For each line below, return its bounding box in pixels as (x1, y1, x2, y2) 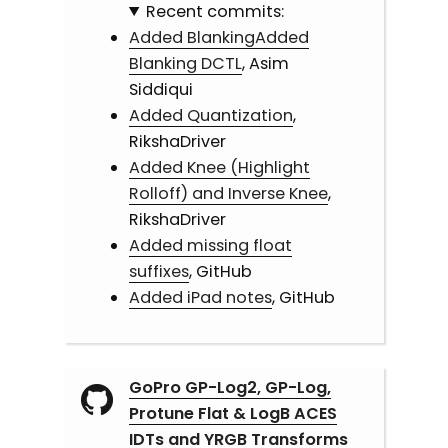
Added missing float (128, 233, 292, 257)
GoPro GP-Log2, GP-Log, (128, 376, 331, 400)
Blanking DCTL (128, 51, 242, 75)
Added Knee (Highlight (128, 155, 310, 179)
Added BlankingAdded (128, 25, 309, 49)
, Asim (241, 51, 289, 75)
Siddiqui (128, 77, 193, 101)
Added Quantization (128, 103, 293, 127)
